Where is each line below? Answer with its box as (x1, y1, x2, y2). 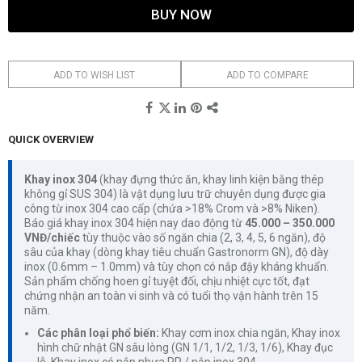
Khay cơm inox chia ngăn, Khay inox (159, 326, 340, 339)
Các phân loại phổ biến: (37, 326, 159, 339)
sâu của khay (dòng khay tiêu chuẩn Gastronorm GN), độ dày (24, 245, 329, 259)
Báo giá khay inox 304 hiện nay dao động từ (24, 216, 245, 229)
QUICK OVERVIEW (8, 133, 94, 145)
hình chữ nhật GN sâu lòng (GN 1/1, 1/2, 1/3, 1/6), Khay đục (37, 340, 333, 354)
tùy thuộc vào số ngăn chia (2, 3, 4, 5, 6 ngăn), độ (80, 230, 326, 244)
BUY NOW (150, 6, 212, 23)
